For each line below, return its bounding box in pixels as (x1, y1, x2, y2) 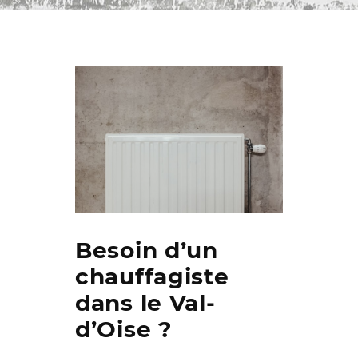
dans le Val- (75, 289, 216, 317)
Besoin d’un (75, 237, 218, 265)
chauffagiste (75, 263, 229, 291)
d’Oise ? (75, 316, 172, 344)
